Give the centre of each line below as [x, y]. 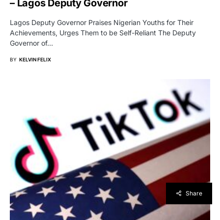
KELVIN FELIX [35, 59]
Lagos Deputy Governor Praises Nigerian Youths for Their [102, 22]
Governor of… [31, 43]
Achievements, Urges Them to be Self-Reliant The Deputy [103, 32]
